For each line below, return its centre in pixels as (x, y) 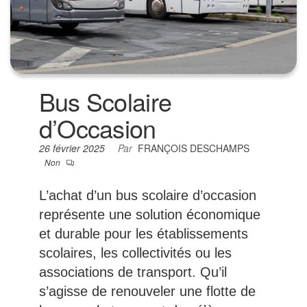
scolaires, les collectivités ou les (135, 253)
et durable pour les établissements (143, 234)
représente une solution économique (149, 215)
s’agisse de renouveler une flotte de (147, 292)
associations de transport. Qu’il (133, 272)
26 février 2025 (73, 148)
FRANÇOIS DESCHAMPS (193, 148)
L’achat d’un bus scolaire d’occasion (147, 196)
